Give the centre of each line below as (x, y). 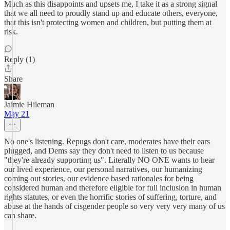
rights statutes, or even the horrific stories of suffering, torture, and (110, 197)
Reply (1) (20, 59)
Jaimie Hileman (29, 104)
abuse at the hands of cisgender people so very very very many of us (114, 206)
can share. (20, 215)
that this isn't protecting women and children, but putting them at (108, 22)
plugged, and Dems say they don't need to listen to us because (104, 151)
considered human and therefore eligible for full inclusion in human (113, 188)
